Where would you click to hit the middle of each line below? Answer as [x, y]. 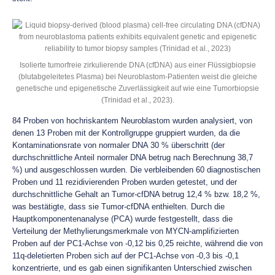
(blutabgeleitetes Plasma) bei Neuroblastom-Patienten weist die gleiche [137, 76]
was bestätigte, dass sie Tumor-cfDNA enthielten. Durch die [118, 207]
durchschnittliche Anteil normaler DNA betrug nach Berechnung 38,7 [133, 157]
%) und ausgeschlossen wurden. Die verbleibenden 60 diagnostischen [136, 170]
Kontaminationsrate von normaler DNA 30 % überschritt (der [118, 145]
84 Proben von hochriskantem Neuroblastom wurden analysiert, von [132, 121]
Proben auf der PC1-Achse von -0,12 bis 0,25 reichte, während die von [137, 243]
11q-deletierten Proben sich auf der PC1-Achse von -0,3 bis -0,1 [126, 256]
